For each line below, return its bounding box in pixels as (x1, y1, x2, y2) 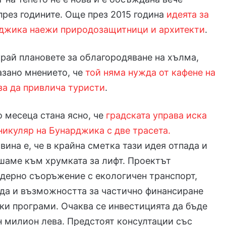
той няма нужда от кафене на (85, 67, 216, 78)
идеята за (166, 9, 209, 20)
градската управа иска (106, 110, 207, 121)
